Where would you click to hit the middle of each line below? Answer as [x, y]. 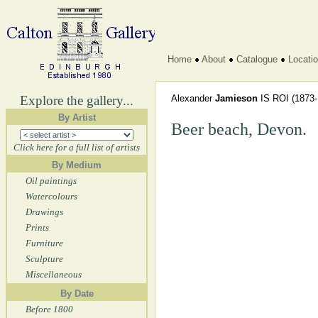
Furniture [44, 243]
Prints [37, 227]
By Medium [77, 165]
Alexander [193, 98]
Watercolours [51, 196]
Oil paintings [51, 181]
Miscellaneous [54, 274]
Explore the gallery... [77, 100]
